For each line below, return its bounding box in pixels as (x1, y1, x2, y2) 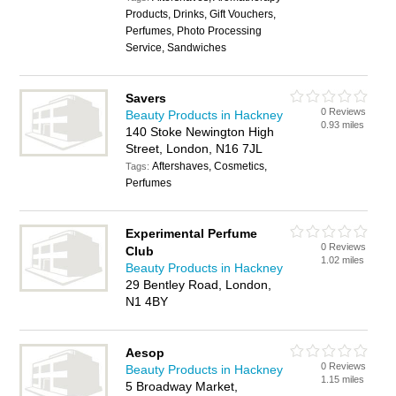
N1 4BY (126, 294, 169, 308)
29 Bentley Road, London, (126, 278, 272, 292)
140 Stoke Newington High (126, 125, 275, 139)
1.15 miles (321, 374, 365, 385)
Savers (126, 91, 167, 105)
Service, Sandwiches (126, 42, 227, 54)
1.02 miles (321, 255, 365, 265)
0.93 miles (321, 119, 365, 130)
